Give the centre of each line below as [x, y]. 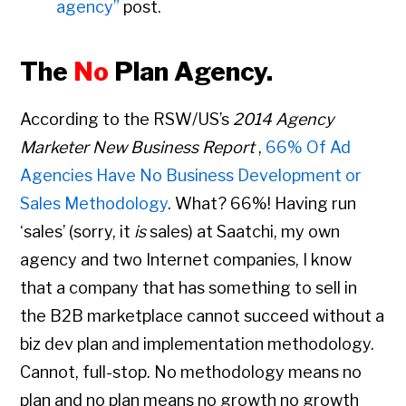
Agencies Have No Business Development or [191, 176]
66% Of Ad [309, 148]
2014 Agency [284, 120]
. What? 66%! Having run [262, 204]
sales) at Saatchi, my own [243, 232]
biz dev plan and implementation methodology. [198, 344]
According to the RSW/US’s [127, 120]
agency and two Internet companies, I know [186, 260]
